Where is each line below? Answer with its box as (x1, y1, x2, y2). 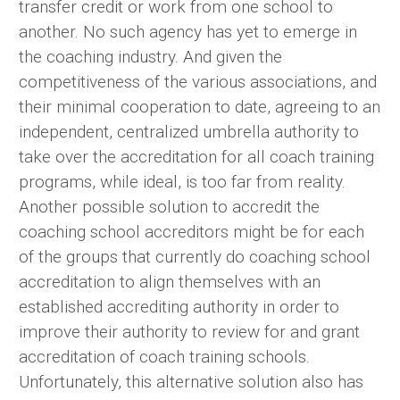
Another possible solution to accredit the (19, 196, 320, 218)
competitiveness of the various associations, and (19, 71, 377, 93)
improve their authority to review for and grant (19, 321, 360, 343)
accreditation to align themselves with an (19, 271, 321, 293)
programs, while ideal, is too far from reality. (19, 171, 346, 193)
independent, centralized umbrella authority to (19, 121, 359, 143)
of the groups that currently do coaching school (19, 246, 371, 268)
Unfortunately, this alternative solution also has (19, 371, 363, 393)
